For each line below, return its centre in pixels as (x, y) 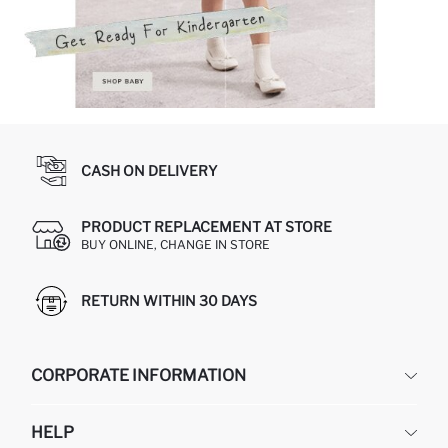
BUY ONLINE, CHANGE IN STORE (175, 245)
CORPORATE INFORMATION (138, 376)
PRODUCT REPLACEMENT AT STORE (206, 227)
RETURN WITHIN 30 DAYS (169, 301)
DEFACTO (58, 413)
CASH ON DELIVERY (149, 171)
